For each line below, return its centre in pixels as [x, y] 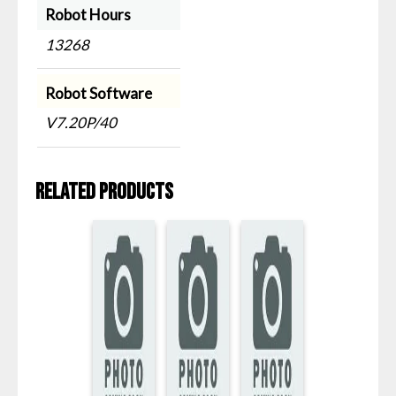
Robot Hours [88, 15]
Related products [104, 193]
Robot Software [98, 93]
